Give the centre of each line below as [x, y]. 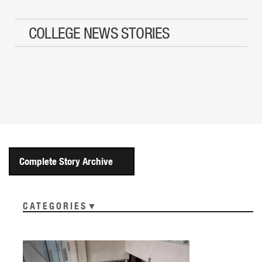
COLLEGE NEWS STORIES [99, 32]
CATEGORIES [55, 205]
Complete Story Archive [66, 161]
